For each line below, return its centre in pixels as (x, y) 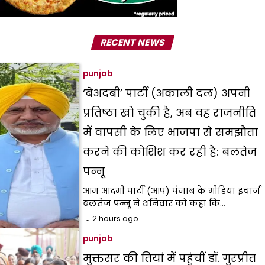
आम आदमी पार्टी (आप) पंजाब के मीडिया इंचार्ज (172, 191)
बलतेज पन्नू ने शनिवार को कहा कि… (154, 204)
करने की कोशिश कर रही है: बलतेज (170, 152)
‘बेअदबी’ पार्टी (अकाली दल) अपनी (167, 93)
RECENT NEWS (132, 43)
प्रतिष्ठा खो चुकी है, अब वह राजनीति (170, 113)
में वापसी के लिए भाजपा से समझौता (171, 132)
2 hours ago (116, 219)
